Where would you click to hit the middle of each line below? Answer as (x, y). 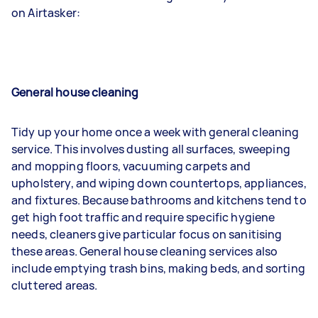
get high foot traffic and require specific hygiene (143, 217)
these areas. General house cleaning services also (145, 251)
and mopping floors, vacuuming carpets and (131, 166)
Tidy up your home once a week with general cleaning (155, 132)
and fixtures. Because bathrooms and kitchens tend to (159, 200)
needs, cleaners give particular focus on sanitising (147, 234)
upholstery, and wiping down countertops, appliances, (159, 183)
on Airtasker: (46, 13)
